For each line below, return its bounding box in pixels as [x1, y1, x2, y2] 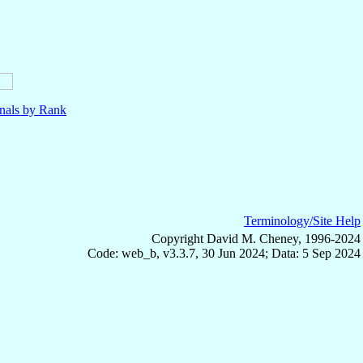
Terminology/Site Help [244, 213, 361, 228]
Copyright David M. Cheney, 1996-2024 [152, 231, 361, 246]
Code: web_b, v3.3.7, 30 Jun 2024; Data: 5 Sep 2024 [88, 246, 361, 260]
